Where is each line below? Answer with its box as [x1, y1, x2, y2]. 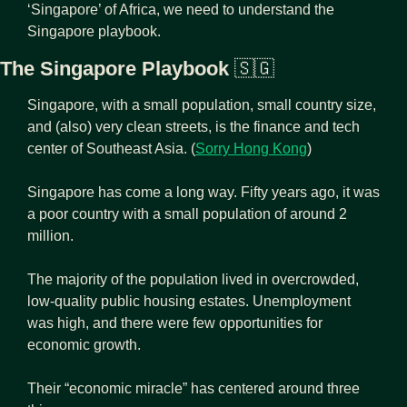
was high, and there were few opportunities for [27, 314, 323, 331]
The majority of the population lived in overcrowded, [27, 271, 359, 287]
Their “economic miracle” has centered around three [27, 380, 360, 396]
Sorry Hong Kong [195, 140, 307, 156]
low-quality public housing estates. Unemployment [27, 293, 351, 309]
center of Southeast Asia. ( [27, 140, 195, 156]
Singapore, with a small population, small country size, [27, 96, 376, 113]
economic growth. [27, 336, 141, 352]
